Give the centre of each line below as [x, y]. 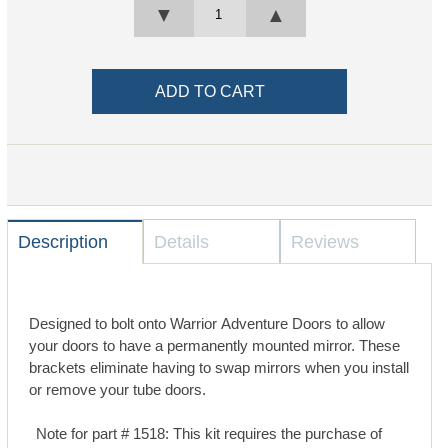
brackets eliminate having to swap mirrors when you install [218, 367]
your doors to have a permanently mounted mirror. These [214, 345]
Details [182, 242]
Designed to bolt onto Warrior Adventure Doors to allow [206, 323]
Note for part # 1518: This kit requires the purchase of [209, 434]
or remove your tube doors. [117, 389]
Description [62, 242]
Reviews [324, 242]
